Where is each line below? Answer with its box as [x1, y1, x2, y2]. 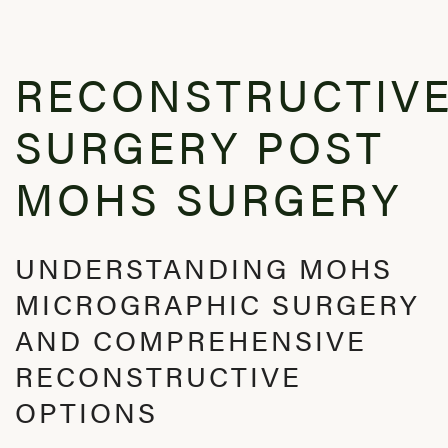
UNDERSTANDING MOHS [15, 247, 393, 287]
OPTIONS [15, 391, 158, 431]
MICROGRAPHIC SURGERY [15, 283, 420, 323]
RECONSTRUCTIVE [15, 355, 302, 395]
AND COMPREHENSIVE [15, 319, 367, 359]
